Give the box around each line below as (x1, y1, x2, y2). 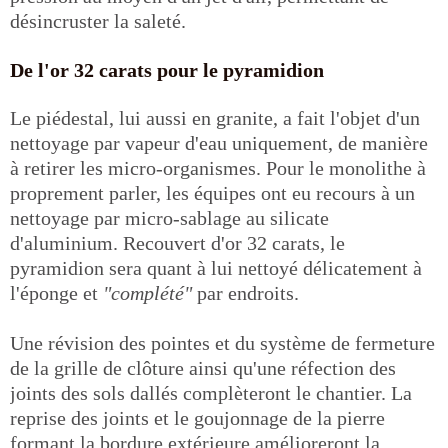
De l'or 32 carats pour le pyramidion (10, 58, 324, 81)
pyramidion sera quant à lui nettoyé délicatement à (10, 256, 422, 279)
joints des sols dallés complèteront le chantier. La (10, 381, 412, 404)
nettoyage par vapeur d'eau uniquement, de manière (10, 131, 428, 154)
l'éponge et (10, 281, 103, 304)
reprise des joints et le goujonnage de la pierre (10, 406, 385, 429)
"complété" (103, 281, 192, 304)
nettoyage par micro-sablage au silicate (10, 206, 329, 229)
